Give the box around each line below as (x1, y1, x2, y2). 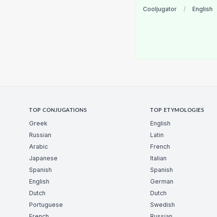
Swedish (150, 201, 175, 208)
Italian (150, 154, 167, 162)
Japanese (29, 154, 58, 162)
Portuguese (29, 201, 63, 208)
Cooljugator (143, 5, 177, 13)
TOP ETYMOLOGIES (150, 108, 204, 113)
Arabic (29, 142, 48, 150)
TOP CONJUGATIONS (29, 108, 87, 113)
